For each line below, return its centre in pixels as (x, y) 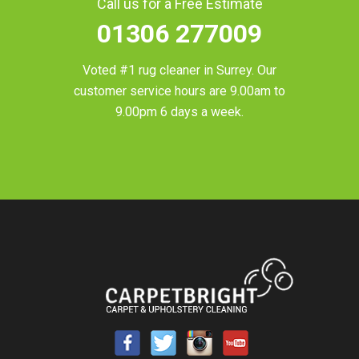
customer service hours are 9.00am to (179, 91)
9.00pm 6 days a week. (179, 112)
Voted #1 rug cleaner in (149, 71)
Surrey (234, 71)
